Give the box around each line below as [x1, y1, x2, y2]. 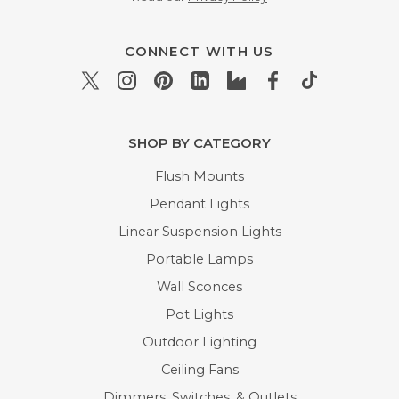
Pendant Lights [150, 196, 249, 213]
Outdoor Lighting [142, 334, 256, 351]
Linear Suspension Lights [118, 224, 281, 240]
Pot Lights [166, 306, 233, 323]
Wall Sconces [157, 279, 242, 296]
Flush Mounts [155, 168, 244, 185]
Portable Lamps [146, 251, 253, 268]
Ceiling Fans [160, 362, 239, 379]
